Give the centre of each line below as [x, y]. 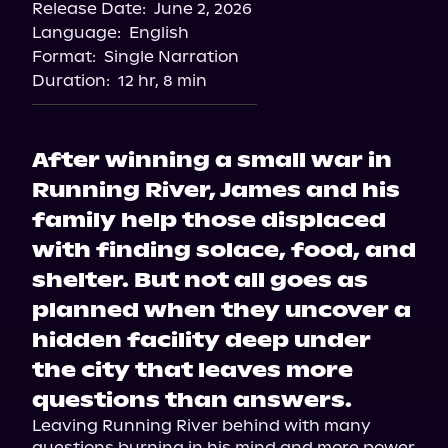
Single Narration [171, 56]
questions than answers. [192, 400]
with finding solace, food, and [224, 250]
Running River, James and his [216, 190]
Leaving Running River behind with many [201, 425]
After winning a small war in [212, 160]
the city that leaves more [192, 370]
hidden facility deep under [201, 340]
